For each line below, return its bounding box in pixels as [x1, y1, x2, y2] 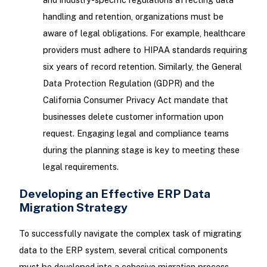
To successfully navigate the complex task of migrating [18, 228, 241, 238]
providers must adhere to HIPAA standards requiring [42, 44, 247, 55]
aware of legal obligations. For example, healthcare [42, 27, 246, 38]
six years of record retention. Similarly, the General [42, 61, 242, 72]
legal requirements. [42, 161, 119, 172]
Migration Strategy [18, 200, 128, 214]
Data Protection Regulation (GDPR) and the [42, 77, 215, 88]
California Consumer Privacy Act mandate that [42, 94, 228, 105]
